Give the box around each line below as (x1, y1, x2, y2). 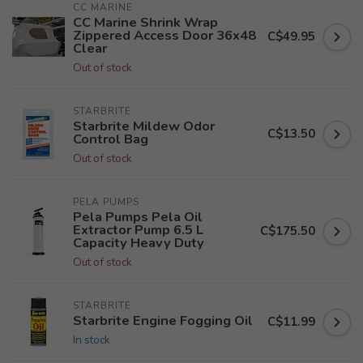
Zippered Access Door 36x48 (73, 26, 256, 45)
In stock (73, 332, 110, 348)
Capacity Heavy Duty (73, 233, 204, 252)
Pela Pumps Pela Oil (73, 207, 203, 226)
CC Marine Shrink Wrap (73, 13, 218, 32)
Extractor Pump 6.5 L (73, 220, 203, 239)
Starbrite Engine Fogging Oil (73, 311, 253, 330)
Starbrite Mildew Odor (73, 117, 215, 135)
